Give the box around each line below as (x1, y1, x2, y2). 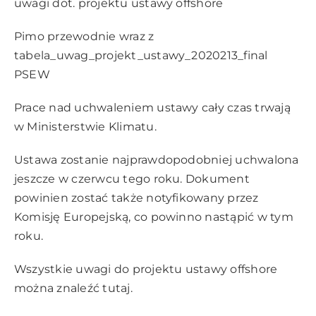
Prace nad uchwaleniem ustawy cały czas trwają (14, 101, 291, 115)
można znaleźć (14, 281, 103, 296)
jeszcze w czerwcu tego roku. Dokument (14, 172, 250, 186)
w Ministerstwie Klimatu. (14, 120, 157, 134)
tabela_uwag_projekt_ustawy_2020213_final (14, 49, 268, 63)
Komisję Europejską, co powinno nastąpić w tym (14, 210, 293, 224)
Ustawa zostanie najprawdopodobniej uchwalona (14, 153, 299, 167)
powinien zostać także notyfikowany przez (14, 191, 259, 205)
